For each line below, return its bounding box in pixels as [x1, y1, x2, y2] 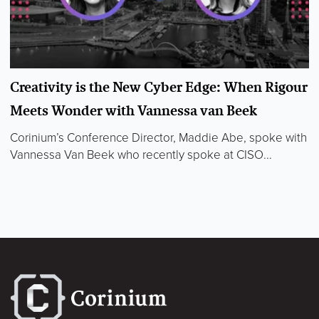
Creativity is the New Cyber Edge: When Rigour [10, 77, 308, 98]
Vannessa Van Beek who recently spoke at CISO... [10, 147, 272, 163]
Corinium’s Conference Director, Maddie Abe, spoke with [10, 130, 307, 146]
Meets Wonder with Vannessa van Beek [10, 100, 257, 121]
